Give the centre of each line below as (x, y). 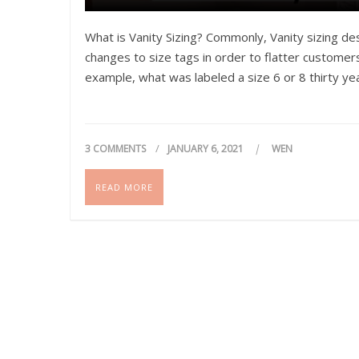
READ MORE (124, 187)
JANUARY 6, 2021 (207, 148)
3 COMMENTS (115, 148)
